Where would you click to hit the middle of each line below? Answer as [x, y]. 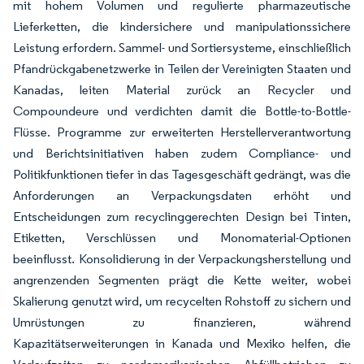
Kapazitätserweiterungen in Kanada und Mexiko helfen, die [182, 343]
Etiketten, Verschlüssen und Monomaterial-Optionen [182, 237]
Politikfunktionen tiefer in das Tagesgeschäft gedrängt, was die [182, 174]
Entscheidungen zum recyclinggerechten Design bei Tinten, [182, 216]
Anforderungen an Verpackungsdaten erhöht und [182, 195]
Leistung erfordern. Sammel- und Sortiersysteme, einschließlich [182, 47]
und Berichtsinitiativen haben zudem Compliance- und [182, 153]
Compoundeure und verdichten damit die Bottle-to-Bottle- [182, 110]
